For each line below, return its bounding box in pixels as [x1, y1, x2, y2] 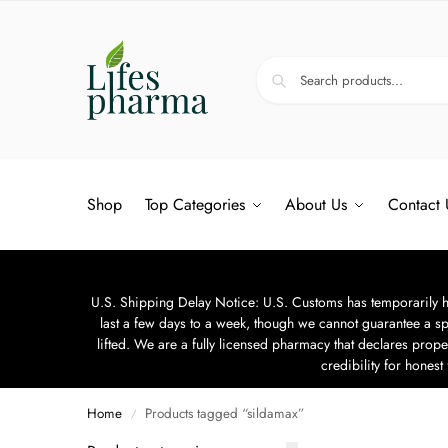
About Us [285, 193, 348, 216]
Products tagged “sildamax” [145, 404, 305, 424]
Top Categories [144, 193, 245, 216]
